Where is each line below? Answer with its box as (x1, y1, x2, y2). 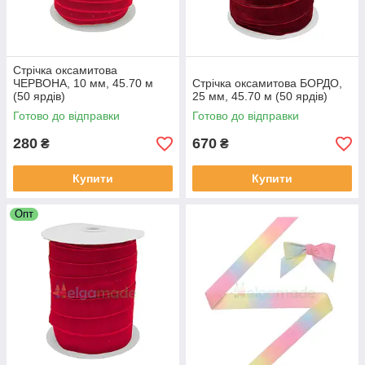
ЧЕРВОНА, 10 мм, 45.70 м (13, 77, 153, 90)
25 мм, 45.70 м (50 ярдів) (192, 90, 328, 103)
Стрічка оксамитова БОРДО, (192, 77, 342, 90)
